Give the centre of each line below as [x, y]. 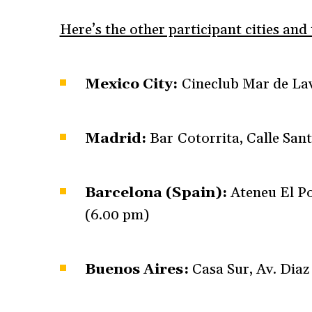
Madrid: [116, 138]
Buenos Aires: [137, 269]
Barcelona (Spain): [156, 193]
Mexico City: [132, 84]
